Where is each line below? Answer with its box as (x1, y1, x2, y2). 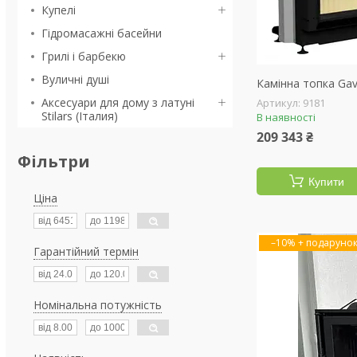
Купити (308, 175, 344, 188)
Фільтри (18, 151, 90, 172)
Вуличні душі (41, 72, 109, 87)
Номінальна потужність (33, 297, 162, 312)
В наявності (257, 110, 316, 124)
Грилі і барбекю (41, 49, 126, 64)
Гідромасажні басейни (41, 25, 162, 41)
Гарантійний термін (33, 244, 139, 259)
